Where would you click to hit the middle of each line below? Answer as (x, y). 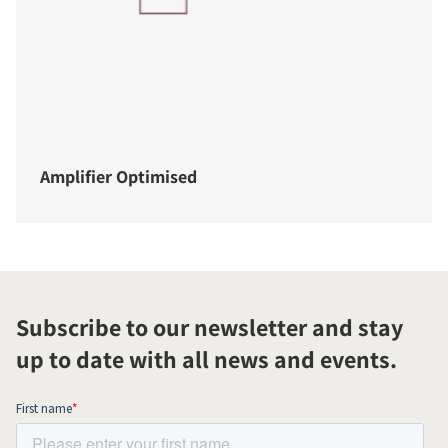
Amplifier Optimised (118, 177)
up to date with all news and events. (206, 359)
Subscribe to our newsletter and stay (209, 327)
